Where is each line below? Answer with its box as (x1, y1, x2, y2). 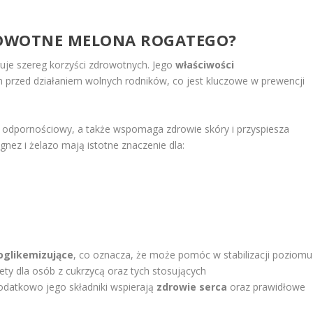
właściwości (175, 58, 235, 72)
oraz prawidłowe (227, 280, 306, 294)
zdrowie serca (156, 280, 228, 294)
